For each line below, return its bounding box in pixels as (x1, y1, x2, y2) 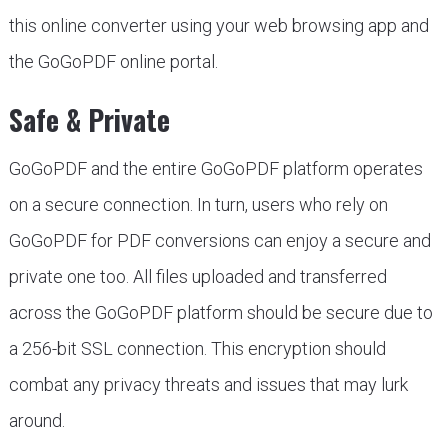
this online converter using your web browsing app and (8, 15, 429, 36)
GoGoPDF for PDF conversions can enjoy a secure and (8, 230, 431, 251)
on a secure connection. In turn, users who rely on (8, 194, 388, 215)
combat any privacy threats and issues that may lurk (8, 374, 408, 395)
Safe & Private (8, 99, 170, 140)
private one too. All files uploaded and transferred (8, 266, 387, 287)
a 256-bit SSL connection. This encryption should (8, 338, 386, 359)
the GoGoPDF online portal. (8, 51, 218, 72)
